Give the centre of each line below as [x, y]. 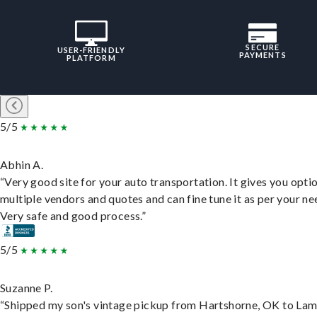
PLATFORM [91, 58]
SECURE [263, 47]
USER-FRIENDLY [91, 50]
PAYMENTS [263, 55]
